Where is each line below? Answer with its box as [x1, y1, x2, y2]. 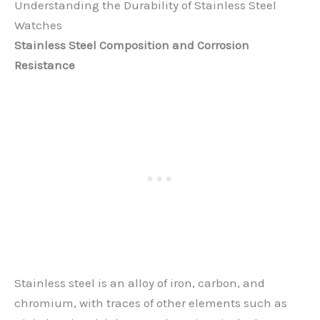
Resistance [14, 57, 75, 72]
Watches [14, 17, 62, 32]
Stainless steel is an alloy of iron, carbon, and [14, 275, 265, 290]
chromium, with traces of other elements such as [14, 295, 287, 310]
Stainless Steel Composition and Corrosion [14, 37, 249, 52]
